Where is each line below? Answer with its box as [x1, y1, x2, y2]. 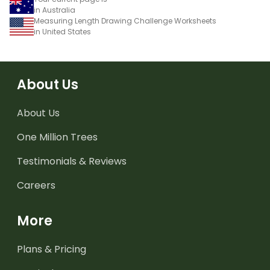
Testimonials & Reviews [17, 154, 127, 168]
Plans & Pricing [17, 242, 86, 256]
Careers [17, 178, 55, 192]
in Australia [34, 4, 75, 15]
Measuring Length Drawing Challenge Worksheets [34, 15, 216, 26]
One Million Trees [17, 130, 98, 144]
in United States [34, 26, 91, 37]
